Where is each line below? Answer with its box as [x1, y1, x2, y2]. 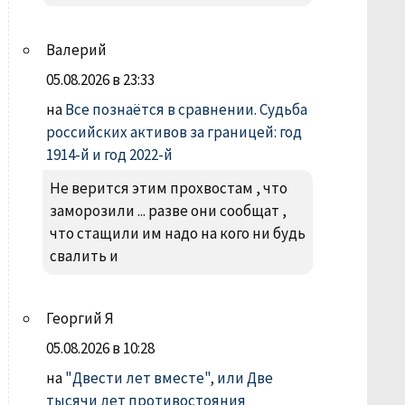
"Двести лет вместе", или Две [64, 368, 273, 388]
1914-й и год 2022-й [45, 145, 173, 165]
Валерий [45, 40, 107, 60]
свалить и [49, 246, 118, 266]
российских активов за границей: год [45, 122, 302, 142]
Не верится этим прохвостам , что [49, 178, 287, 198]
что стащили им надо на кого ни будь [49, 223, 306, 243]
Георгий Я [45, 308, 114, 328]
